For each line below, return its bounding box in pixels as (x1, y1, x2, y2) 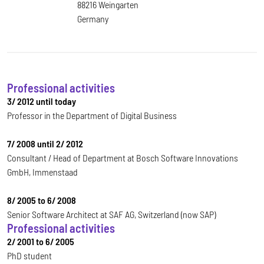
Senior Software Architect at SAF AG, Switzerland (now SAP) (7, 209, 216, 220)
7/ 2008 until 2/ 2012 (7, 138, 83, 149)
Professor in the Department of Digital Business (7, 110, 177, 121)
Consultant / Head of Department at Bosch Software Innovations (7, 152, 238, 163)
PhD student (7, 250, 52, 261)
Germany (77, 13, 108, 24)
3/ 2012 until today (7, 95, 76, 107)
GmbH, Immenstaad (7, 166, 78, 177)
